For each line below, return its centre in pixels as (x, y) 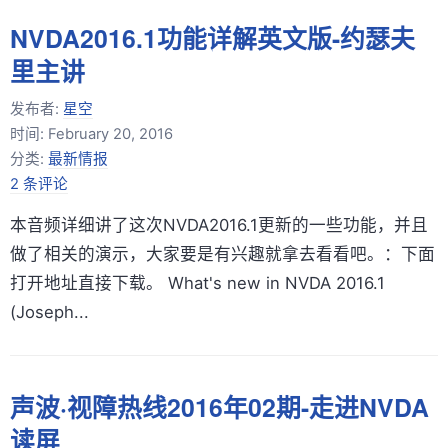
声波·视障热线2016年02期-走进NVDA (219, 407)
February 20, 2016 (110, 133)
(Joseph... (49, 311)
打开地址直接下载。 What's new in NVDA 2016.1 (197, 282)
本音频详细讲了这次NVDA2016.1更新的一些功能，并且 (219, 224)
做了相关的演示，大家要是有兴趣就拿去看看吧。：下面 (222, 253)
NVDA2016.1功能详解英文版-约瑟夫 (212, 37)
